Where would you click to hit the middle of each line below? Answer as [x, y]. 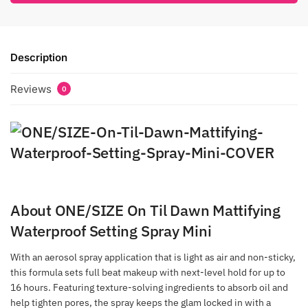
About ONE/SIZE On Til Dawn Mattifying [145, 210]
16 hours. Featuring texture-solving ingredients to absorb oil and [149, 287]
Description [39, 58]
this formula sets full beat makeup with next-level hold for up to [148, 272]
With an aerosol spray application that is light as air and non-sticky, [153, 257]
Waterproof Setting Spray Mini [111, 230]
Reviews [32, 89]
